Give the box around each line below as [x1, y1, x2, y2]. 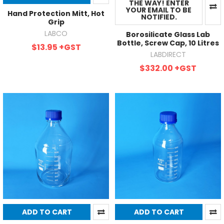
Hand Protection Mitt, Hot [7, 8, 104, 18]
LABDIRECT [150, 49, 186, 59]
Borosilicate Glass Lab [126, 29, 210, 39]
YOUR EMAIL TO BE [126, 4, 191, 15]
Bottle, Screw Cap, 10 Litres [117, 37, 219, 48]
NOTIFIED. [140, 11, 177, 22]
